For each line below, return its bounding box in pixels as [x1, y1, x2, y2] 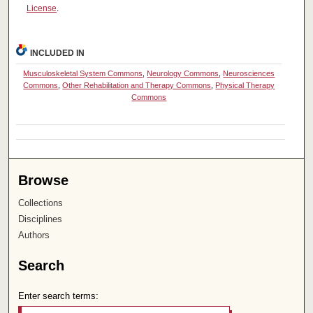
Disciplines [18, 214, 63, 225]
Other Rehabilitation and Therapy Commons [62, 81, 212, 90]
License [26, 3, 57, 14]
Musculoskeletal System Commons [23, 69, 143, 78]
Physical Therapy [215, 81, 275, 90]
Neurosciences [223, 69, 275, 78]
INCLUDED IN [30, 48, 85, 59]
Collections [18, 198, 64, 209]
